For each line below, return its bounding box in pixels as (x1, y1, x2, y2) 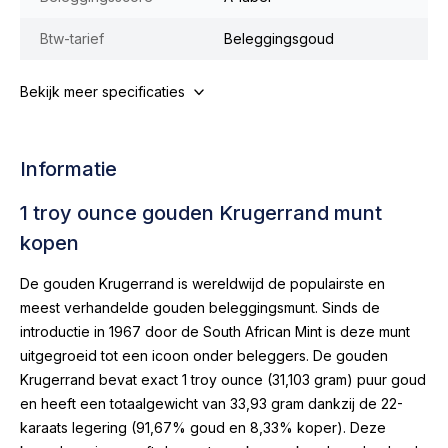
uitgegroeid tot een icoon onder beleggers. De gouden (20, 346, 388, 364)
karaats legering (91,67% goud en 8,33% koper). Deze (20, 418, 386, 436)
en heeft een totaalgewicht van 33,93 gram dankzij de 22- (20, 394, 403, 412)
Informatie (20, 156, 117, 181)
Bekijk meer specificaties (20, 82, 185, 100)
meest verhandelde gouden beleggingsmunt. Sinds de (20, 298, 380, 316)
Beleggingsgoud (224, 29, 334, 47)
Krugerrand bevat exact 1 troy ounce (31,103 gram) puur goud (20, 370, 426, 388)
